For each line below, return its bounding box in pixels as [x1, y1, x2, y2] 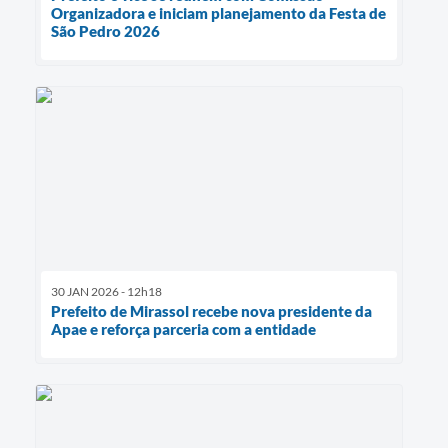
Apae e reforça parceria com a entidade [51, 320, 316, 339]
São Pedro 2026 [51, 21, 160, 40]
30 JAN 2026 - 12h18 [51, 284, 162, 300]
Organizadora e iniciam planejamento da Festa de [51, 3, 386, 22]
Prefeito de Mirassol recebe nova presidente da [51, 302, 372, 321]
